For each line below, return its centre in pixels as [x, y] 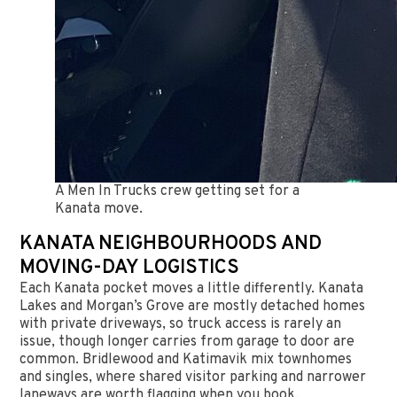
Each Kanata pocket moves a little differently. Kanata [192, 289]
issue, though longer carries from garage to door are [187, 342]
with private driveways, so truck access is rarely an [181, 324]
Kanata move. [99, 209]
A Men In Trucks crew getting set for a [178, 191]
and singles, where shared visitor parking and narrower [193, 378]
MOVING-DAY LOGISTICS [130, 268]
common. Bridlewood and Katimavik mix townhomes [186, 360]
